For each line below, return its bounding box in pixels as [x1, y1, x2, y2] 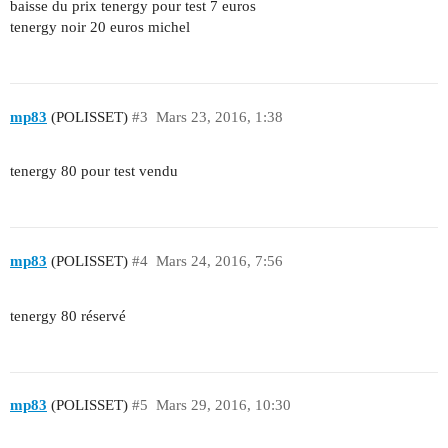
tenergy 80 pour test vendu [10, 163, 178, 180]
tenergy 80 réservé [10, 307, 126, 324]
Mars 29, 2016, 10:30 [155, 397, 291, 414]
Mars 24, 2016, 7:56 [155, 252, 283, 269]
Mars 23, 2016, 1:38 [155, 108, 283, 125]
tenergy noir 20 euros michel [10, 19, 190, 36]
